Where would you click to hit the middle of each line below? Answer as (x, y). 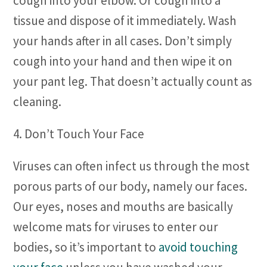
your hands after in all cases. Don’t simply (123, 41)
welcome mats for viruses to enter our (116, 227)
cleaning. (38, 102)
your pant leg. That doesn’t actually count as (133, 81)
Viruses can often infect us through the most (132, 166)
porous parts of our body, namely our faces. (131, 186)
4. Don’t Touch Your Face (79, 134)
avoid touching (198, 247)
